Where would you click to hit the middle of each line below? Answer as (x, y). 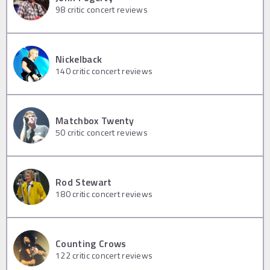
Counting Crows (91, 243)
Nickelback (79, 59)
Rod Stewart (84, 182)
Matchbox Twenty (95, 120)
